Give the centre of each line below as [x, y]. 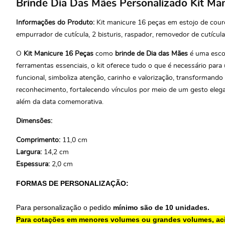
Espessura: [34, 164]
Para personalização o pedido [65, 207]
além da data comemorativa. [60, 102]
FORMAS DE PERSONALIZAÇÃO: [72, 183]
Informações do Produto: [55, 22]
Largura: [30, 152]
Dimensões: [35, 121]
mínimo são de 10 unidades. [161, 207]
